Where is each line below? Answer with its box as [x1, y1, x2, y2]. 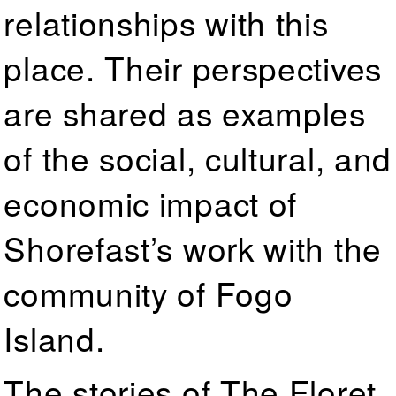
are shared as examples [4, 88, 366, 135]
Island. [4, 314, 105, 361]
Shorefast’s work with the [4, 224, 382, 270]
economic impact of [4, 179, 298, 225]
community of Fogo [4, 269, 293, 316]
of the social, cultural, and [4, 133, 392, 180]
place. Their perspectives [4, 43, 382, 90]
